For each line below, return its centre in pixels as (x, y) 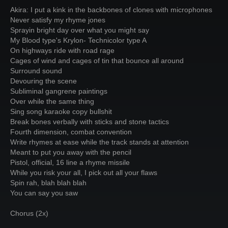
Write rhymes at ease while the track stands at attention (99, 142)
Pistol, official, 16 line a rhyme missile (70, 162)
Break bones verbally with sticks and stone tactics (90, 122)
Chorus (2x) (29, 213)
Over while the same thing (52, 101)
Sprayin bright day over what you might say (80, 30)
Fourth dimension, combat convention (71, 132)
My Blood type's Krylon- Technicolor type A (78, 40)
